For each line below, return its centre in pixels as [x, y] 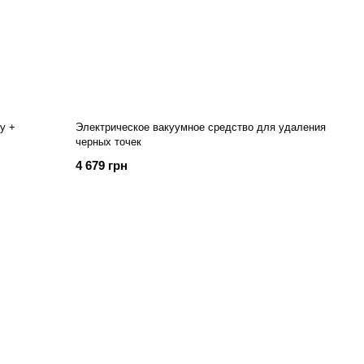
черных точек [109, 142]
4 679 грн [102, 165]
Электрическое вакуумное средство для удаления [201, 127]
